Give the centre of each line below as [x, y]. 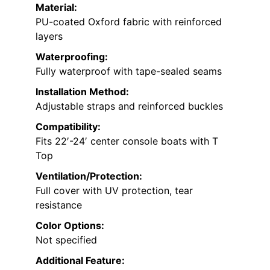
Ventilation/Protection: [89, 176]
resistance [59, 205]
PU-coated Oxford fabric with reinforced [129, 22]
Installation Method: [82, 92]
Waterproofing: [72, 57]
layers [49, 36]
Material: [56, 8]
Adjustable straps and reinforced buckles [129, 106]
